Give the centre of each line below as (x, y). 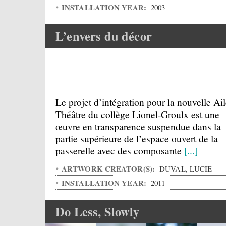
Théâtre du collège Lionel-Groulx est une (137, 114)
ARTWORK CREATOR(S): (109, 168)
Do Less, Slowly (98, 212)
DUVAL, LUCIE (185, 168)
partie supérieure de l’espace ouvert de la (137, 138)
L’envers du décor (104, 36)
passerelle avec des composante (120, 150)
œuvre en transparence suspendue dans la (138, 126)
